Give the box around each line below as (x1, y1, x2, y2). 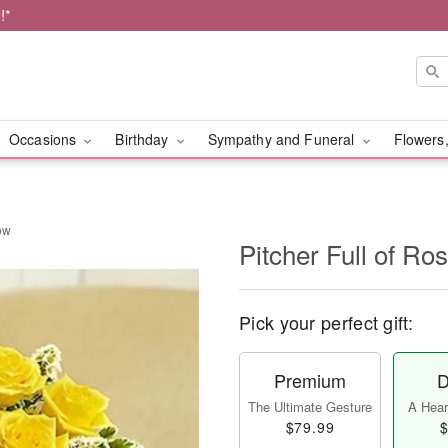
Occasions (8, 129, 81, 149)
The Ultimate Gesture (248, 397, 372, 416)
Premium (274, 367, 346, 393)
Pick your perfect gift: (239, 309, 413, 335)
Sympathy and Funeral (207, 129, 359, 149)
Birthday (115, 129, 173, 149)
